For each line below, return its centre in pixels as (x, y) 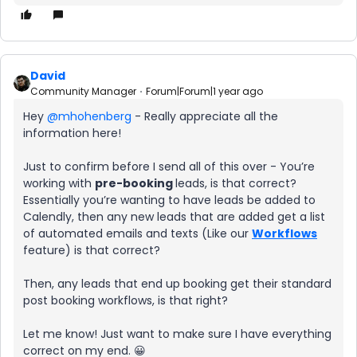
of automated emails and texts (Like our (137, 233)
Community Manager (83, 91)
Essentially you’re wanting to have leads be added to (169, 200)
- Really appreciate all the (205, 116)
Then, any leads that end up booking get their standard (177, 284)
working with (59, 183)
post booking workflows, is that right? (126, 300)
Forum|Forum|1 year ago (204, 91)
